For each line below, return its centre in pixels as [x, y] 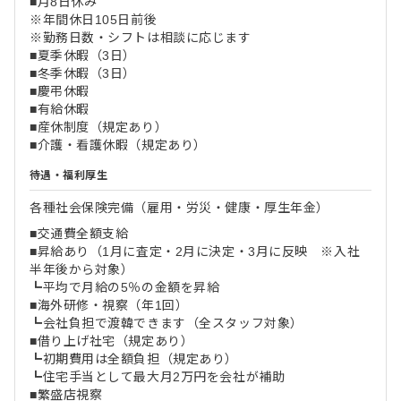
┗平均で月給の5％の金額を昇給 [125, 287]
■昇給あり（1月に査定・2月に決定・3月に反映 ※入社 [195, 251]
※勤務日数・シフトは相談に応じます [141, 37]
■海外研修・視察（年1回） [109, 305]
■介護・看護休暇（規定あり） [118, 145]
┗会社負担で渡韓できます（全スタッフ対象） [166, 323]
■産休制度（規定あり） [99, 127]
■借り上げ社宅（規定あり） [112, 341]
